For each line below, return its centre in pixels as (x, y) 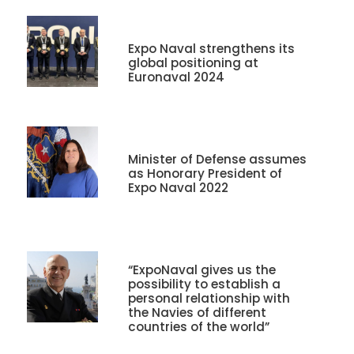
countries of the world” (198, 327)
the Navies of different (197, 313)
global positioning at (193, 63)
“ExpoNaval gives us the (201, 270)
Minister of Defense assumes (217, 160)
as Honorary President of (205, 174)
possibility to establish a (204, 284)
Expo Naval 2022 (178, 188)
